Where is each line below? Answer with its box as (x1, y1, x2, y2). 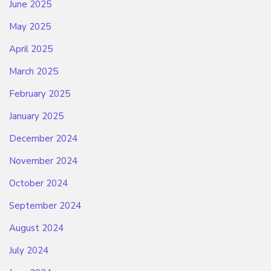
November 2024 (9, 155, 77, 168)
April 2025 (9, 43, 53, 56)
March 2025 (9, 65, 58, 78)
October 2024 (9, 177, 68, 190)
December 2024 (9, 132, 77, 145)
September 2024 (9, 200, 81, 212)
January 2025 (9, 110, 64, 123)
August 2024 (9, 222, 64, 235)
